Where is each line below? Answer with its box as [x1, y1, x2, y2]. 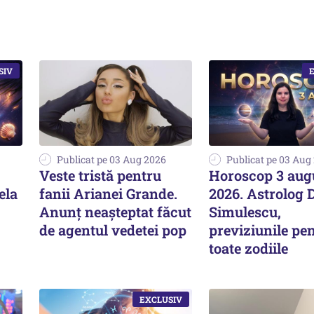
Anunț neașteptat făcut [39, 203, 191, 221]
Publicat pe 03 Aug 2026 [57, 153, 166, 167]
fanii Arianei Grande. [39, 184, 177, 203]
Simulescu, [209, 203, 281, 221]
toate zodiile [209, 239, 288, 258]
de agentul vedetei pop [39, 221, 186, 240]
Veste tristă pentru [39, 166, 161, 185]
